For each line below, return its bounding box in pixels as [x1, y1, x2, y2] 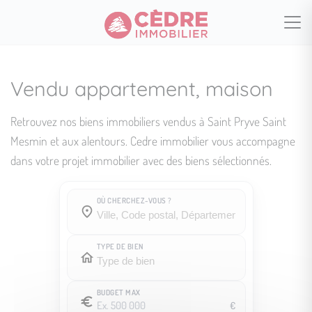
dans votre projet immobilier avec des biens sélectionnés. [10, 153, 272, 168]
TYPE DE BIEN [96, 242, 144, 251]
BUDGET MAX [96, 288, 141, 297]
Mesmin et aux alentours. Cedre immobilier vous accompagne [10, 133, 295, 148]
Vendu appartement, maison [10, 76, 273, 101]
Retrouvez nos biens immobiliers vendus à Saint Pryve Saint [10, 114, 286, 129]
